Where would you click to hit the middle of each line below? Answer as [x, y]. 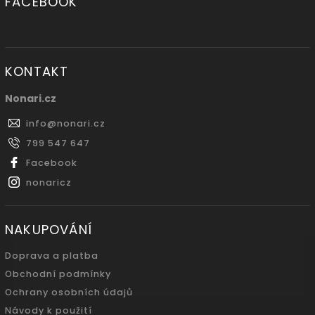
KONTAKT [37, 72]
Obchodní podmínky [58, 274]
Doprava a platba [52, 256]
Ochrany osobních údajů [69, 292]
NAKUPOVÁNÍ [49, 230]
